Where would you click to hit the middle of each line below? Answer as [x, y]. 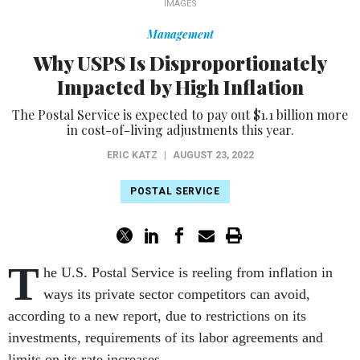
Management [180, 35]
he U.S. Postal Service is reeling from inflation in [188, 273]
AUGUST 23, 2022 [213, 155]
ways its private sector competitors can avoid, [177, 295]
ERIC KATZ [132, 155]
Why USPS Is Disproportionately [180, 63]
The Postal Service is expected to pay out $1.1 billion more [180, 115]
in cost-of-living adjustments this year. [180, 130]
